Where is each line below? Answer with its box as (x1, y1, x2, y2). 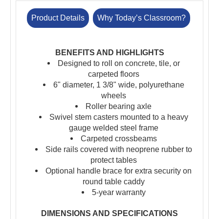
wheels (101, 91, 126, 100)
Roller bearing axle (86, 102, 152, 110)
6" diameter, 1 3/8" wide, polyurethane (53, 80, 184, 89)
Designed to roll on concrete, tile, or (57, 59, 180, 67)
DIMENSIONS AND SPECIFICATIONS (41, 209, 178, 218)
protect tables (90, 155, 137, 164)
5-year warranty (91, 188, 146, 197)
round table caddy (82, 177, 145, 186)
